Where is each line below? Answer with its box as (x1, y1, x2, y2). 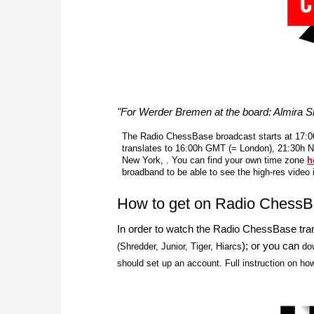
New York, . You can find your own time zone (122, 155, 308, 166)
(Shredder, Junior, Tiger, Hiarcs (117, 241, 242, 252)
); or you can (242, 240, 302, 252)
